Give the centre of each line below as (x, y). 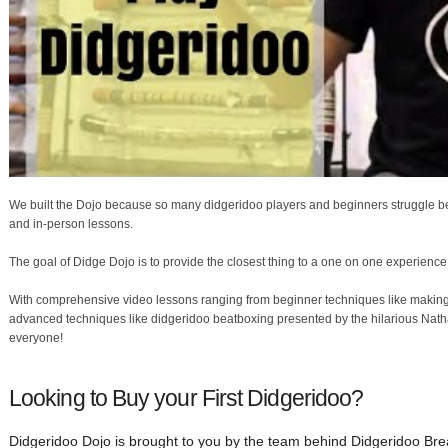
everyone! (36, 338)
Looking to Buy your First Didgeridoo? (186, 397)
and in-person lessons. (71, 224)
